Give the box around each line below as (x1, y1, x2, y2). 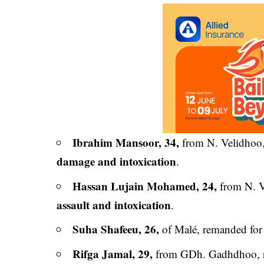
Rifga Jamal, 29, (72, 245, 153, 262)
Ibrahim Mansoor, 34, (72, 134, 180, 150)
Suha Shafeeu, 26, (72, 221, 160, 237)
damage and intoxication (57, 153, 177, 169)
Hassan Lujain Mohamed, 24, (72, 177, 217, 194)
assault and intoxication (57, 196, 171, 213)
